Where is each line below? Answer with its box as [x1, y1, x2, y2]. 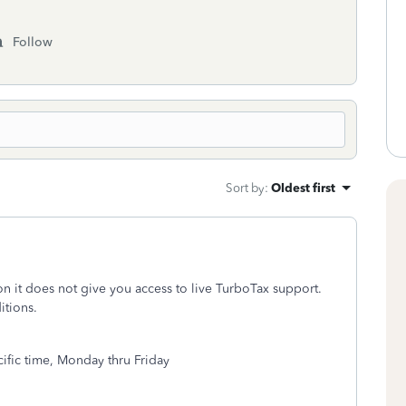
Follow [13, 34, 53, 50]
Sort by [226, 180, 265, 195]
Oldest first [271, 180, 335, 195]
